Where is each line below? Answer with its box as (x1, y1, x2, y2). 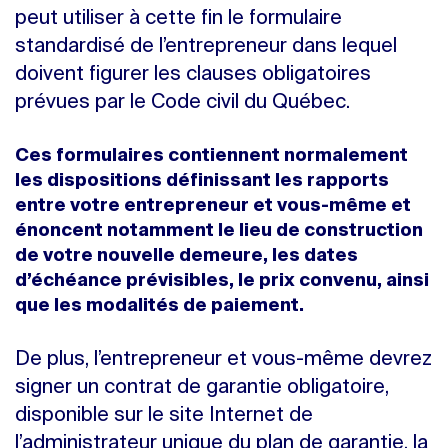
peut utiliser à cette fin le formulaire (15, 9, 342, 29)
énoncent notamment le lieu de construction (15, 222, 423, 240)
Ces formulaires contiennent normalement (15, 147, 408, 165)
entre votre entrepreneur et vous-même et (15, 197, 411, 215)
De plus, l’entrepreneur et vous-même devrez (15, 350, 432, 370)
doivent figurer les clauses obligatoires (15, 65, 371, 85)
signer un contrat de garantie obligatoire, (15, 378, 389, 398)
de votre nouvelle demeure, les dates (15, 247, 358, 265)
